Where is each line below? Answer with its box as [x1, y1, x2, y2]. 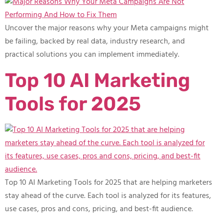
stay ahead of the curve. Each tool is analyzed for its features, [5, 189, 211, 202]
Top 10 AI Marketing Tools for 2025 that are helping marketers [5, 176, 212, 189]
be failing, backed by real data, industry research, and [5, 35, 185, 48]
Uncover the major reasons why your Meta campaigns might [5, 22, 209, 35]
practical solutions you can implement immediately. [5, 48, 179, 62]
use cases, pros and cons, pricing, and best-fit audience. [5, 202, 193, 216]
